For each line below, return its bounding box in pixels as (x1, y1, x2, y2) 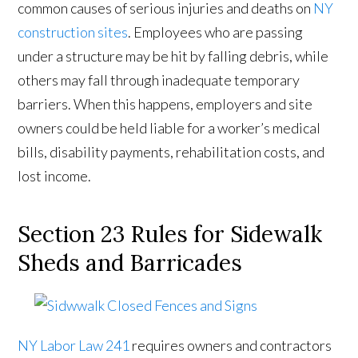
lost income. (18, 167, 92, 185)
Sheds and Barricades (18, 249, 243, 278)
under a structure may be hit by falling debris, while (18, 47, 329, 66)
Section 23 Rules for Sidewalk (18, 220, 323, 249)
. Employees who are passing (128, 23, 304, 42)
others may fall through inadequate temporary (18, 71, 300, 89)
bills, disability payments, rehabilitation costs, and (18, 143, 325, 161)
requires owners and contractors (129, 336, 332, 355)
